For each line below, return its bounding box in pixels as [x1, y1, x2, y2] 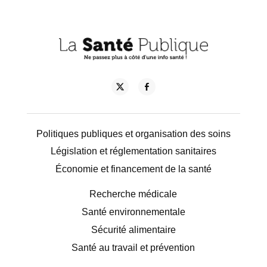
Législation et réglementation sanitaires [50, 146, 216, 157]
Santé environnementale [81, 207, 185, 218]
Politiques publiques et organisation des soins [36, 128, 231, 139]
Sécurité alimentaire [91, 224, 176, 235]
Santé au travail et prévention [72, 242, 195, 253]
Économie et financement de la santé [55, 164, 212, 175]
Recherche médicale [89, 189, 178, 200]
